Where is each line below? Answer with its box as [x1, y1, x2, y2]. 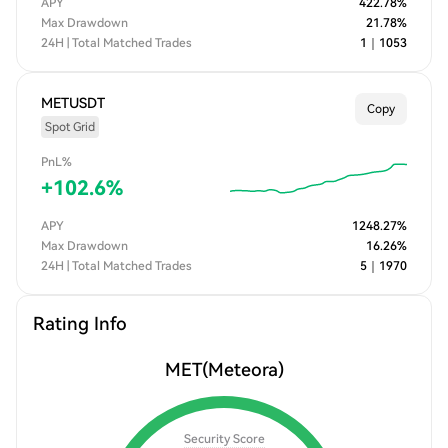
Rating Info [33, 313, 127, 334]
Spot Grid [45, 120, 95, 134]
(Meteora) [201, 359, 284, 380]
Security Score [183, 432, 265, 446]
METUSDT [41, 95, 105, 111]
